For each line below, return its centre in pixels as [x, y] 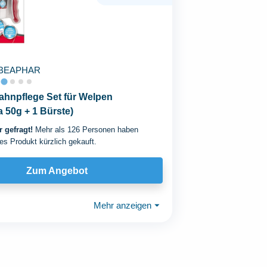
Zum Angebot [57, 170]
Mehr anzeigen [123, 205]
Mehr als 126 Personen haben [85, 130]
